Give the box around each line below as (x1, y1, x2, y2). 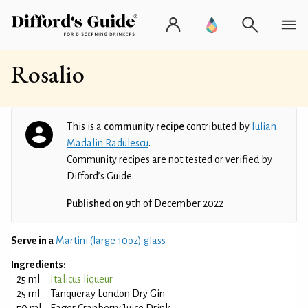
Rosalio (11, 58, 85, 90)
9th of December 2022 (124, 198, 223, 209)
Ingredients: (11, 259, 66, 270)
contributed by (184, 121, 252, 132)
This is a (67, 121, 104, 132)
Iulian (252, 121, 276, 132)
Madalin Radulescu (67, 137, 148, 148)
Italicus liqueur (50, 274, 113, 285)
